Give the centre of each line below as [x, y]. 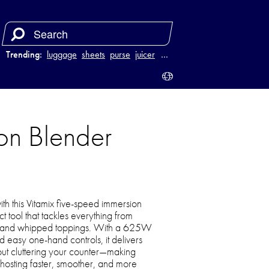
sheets [93, 54]
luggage [62, 54]
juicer [145, 54]
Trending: [24, 54]
